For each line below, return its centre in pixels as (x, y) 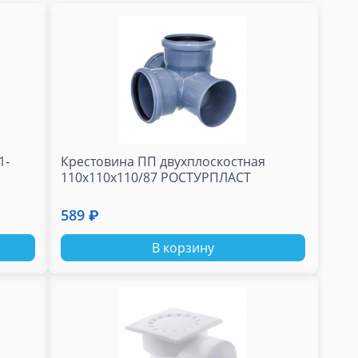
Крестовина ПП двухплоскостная (163, 161)
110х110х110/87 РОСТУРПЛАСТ (156, 177)
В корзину (183, 247)
